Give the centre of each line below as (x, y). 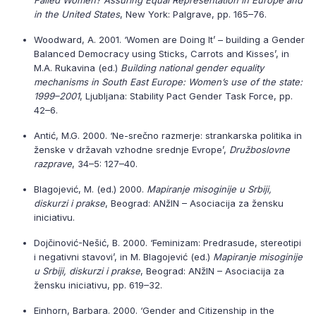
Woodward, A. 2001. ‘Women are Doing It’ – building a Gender (169, 39)
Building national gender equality (192, 68)
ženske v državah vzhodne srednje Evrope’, (132, 150)
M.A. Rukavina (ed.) (77, 68)
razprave (53, 164)
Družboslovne (260, 150)
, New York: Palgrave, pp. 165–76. (193, 14)
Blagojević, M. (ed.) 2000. (90, 189)
